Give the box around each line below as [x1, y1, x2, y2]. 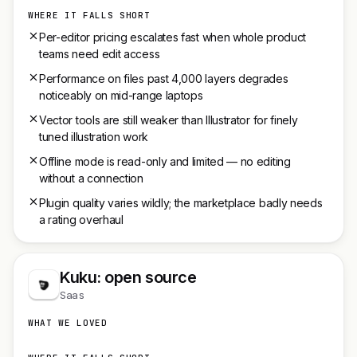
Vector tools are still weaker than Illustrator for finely [39, 113, 298, 127]
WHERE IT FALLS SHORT [28, 10, 151, 21]
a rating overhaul [39, 213, 124, 226]
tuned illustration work [39, 130, 148, 143]
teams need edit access [39, 47, 160, 61]
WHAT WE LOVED [28, 317, 108, 328]
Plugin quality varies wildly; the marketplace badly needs [39, 196, 323, 210]
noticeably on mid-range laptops [39, 88, 203, 102]
